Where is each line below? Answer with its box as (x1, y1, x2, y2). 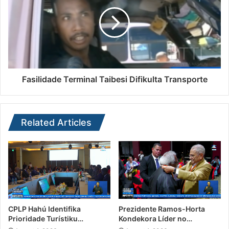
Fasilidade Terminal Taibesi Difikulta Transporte (21, 74, 208, 85)
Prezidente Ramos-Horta (119, 204, 205, 213)
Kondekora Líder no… (119, 214, 192, 223)
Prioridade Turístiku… (8, 214, 83, 223)
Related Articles (21, 117, 91, 128)
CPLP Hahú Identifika (8, 204, 81, 213)
